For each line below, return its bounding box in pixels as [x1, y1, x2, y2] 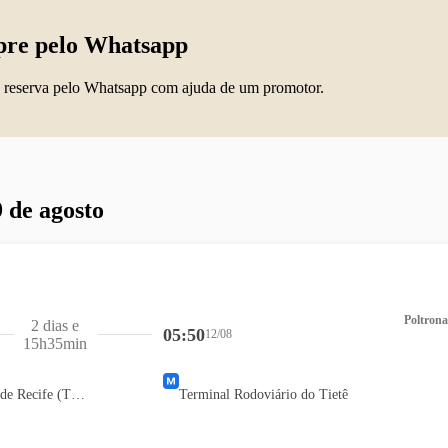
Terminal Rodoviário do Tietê [179, 386, 349, 402]
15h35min [23, 334, 88, 352]
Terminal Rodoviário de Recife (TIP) [71, 386, 85, 402]
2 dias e [31, 316, 80, 334]
